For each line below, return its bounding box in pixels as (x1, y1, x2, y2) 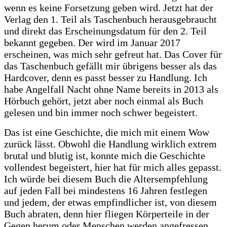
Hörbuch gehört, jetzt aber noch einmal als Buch (4, 95, 203, 106)
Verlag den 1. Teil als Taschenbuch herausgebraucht (4, 13, 217, 25)
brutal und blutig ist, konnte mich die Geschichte (4, 149, 205, 161)
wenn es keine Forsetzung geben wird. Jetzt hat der (4, 2, 213, 13)
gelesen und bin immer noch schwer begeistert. (4, 106, 200, 118)
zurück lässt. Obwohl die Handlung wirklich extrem (4, 138, 217, 149)
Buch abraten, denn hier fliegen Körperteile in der (4, 208, 209, 219)
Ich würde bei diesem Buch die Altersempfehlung (4, 173, 208, 184)
